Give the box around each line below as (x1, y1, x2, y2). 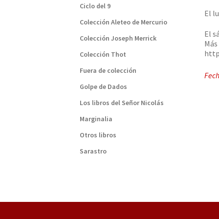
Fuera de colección (79, 66, 136, 75)
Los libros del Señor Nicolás (79, 98, 164, 108)
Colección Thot (79, 50, 126, 59)
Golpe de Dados (79, 82, 127, 91)
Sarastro (79, 147, 107, 156)
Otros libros (79, 131, 116, 140)
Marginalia (79, 114, 112, 124)
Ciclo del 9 (79, 1, 110, 11)
